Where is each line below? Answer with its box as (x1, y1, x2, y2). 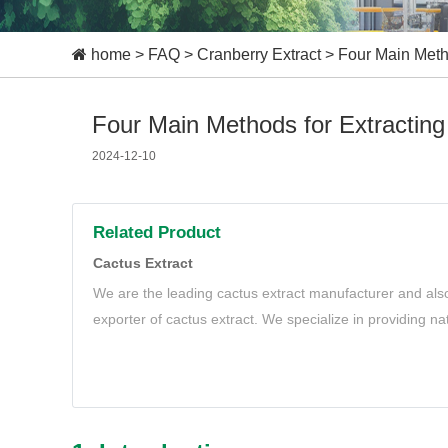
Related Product (93, 223, 221, 242)
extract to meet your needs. (93, 337, 267, 353)
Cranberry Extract (197, 46, 321, 63)
